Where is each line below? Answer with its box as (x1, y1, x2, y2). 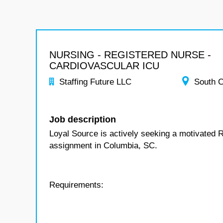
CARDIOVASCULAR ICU (49, 60, 159, 71)
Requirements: (49, 180, 104, 190)
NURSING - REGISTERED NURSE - (49, 49, 211, 60)
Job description (49, 114, 116, 124)
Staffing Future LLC (59, 77, 131, 87)
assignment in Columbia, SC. (49, 141, 157, 150)
